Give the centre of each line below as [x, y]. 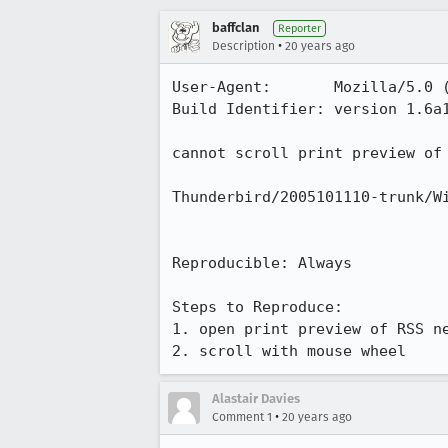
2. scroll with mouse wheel [289, 351]
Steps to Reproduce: [257, 307]
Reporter [299, 28]
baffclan [235, 27]
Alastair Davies [256, 398]
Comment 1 [242, 417]
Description [243, 46]
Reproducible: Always [262, 263]
